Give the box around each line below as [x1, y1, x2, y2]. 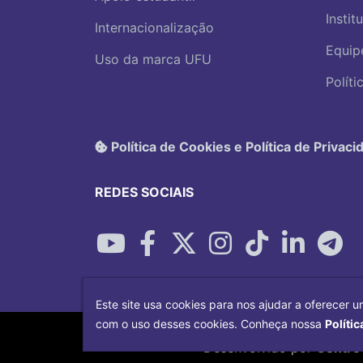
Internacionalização [95, 19, 214, 36]
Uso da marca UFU [95, 51, 211, 68]
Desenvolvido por [203, 339, 316, 356]
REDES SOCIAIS [95, 183, 194, 200]
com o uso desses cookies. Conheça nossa [96, 317, 325, 331]
